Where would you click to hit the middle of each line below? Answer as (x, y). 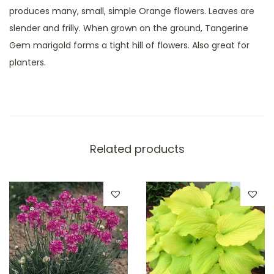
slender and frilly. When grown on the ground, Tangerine (129, 28)
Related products (137, 149)
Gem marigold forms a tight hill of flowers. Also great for (129, 45)
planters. (28, 62)
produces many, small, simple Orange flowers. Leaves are (132, 11)
